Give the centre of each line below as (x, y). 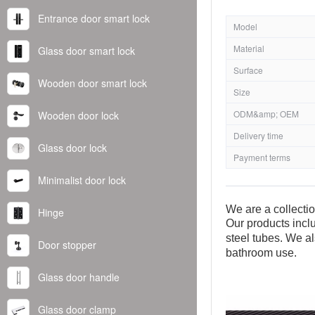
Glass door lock (72, 147)
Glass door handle (79, 277)
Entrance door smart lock (94, 18)
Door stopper (67, 244)
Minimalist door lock (82, 180)
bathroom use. (263, 252)
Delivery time (258, 135)
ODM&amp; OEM (266, 113)
